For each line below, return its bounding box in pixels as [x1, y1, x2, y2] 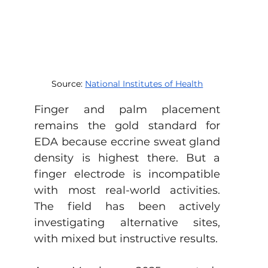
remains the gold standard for [34, 118, 221, 132]
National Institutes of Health [85, 78, 203, 89]
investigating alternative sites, [34, 215, 221, 229]
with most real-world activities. [34, 183, 221, 197]
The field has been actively [34, 199, 221, 213]
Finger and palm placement [34, 102, 221, 116]
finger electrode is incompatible [34, 167, 221, 181]
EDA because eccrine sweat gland [34, 135, 221, 148]
